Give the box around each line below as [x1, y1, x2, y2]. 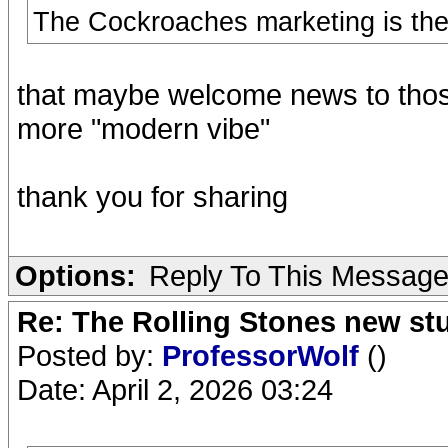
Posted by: [17, 339, 162, 372]
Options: [15, 259, 136, 292]
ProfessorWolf [162, 339, 367, 372]
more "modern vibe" [17, 112, 270, 145]
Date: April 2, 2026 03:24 [17, 373, 333, 406]
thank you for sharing [17, 180, 288, 213]
